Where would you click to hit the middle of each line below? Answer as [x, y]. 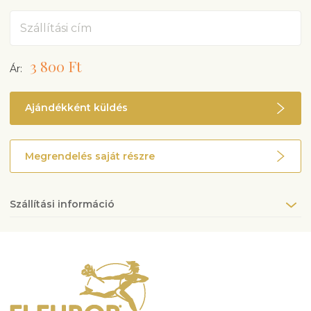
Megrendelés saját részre [90, 156]
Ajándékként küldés [76, 108]
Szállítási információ [62, 204]
